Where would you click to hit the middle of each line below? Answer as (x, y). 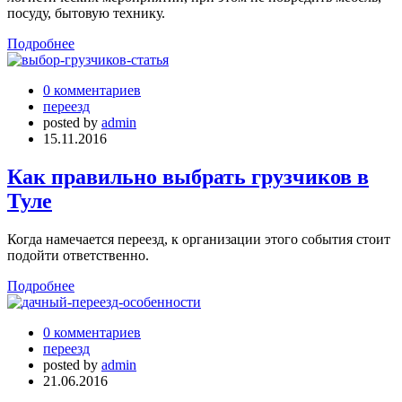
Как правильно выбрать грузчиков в (188, 176)
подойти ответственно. (78, 255)
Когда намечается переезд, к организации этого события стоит (199, 239)
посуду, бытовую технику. (86, 13)
